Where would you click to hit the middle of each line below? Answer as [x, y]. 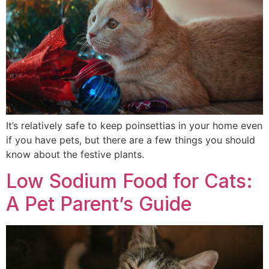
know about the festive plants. [75, 154]
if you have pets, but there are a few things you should [131, 140]
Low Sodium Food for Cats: [129, 181]
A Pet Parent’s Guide [99, 204]
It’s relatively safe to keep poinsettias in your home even [134, 125]
